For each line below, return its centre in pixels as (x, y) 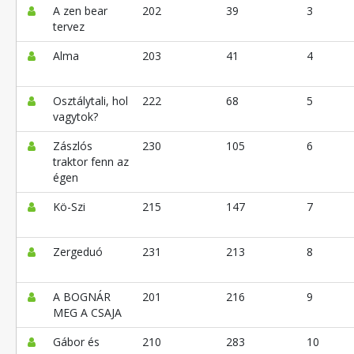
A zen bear (80, 11)
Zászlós (72, 146)
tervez (68, 27)
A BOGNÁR (81, 297)
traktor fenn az (90, 162)
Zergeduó (77, 252)
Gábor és (76, 342)
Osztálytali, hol (90, 101)
